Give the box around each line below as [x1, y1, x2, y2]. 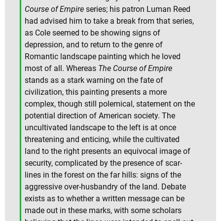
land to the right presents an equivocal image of [25, 146, 190, 156]
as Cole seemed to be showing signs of [25, 28, 160, 37]
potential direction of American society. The [25, 110, 175, 120]
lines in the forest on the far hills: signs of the [25, 170, 181, 180]
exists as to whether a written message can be [25, 193, 184, 203]
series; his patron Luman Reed [84, 4, 190, 14]
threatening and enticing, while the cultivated [25, 134, 180, 144]
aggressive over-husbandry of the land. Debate [25, 182, 186, 191]
